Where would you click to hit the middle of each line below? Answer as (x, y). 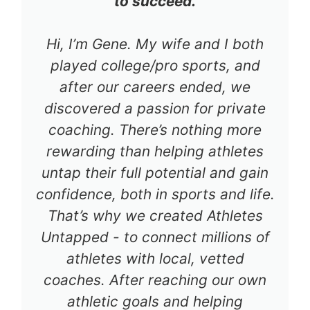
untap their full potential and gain (155, 172)
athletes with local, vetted (155, 258)
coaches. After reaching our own (155, 280)
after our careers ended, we (155, 86)
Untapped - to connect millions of (155, 237)
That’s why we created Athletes (155, 215)
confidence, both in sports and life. (155, 194)
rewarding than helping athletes (155, 151)
